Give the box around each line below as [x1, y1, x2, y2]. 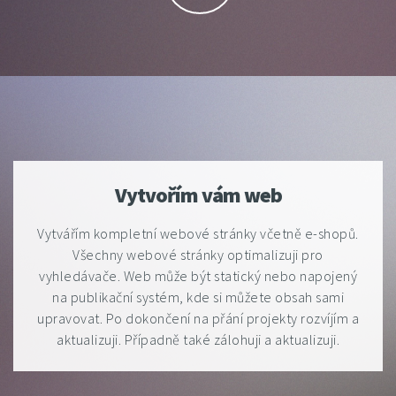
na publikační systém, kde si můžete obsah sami [52, 288, 344, 306]
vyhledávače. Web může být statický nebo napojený [39, 267, 357, 285]
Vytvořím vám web [114, 181, 282, 209]
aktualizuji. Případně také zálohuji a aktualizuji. [57, 331, 339, 348]
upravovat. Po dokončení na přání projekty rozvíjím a [37, 309, 359, 327]
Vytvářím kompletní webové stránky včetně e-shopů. [37, 225, 359, 242]
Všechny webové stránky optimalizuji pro [72, 246, 324, 263]
